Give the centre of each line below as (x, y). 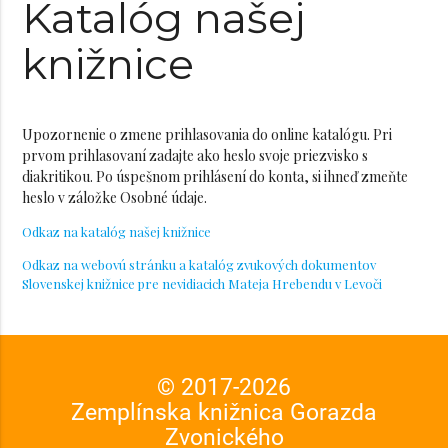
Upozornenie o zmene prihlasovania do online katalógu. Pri (207, 135)
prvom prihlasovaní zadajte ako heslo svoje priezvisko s (195, 156)
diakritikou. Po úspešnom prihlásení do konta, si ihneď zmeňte (215, 177)
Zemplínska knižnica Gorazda (224, 412)
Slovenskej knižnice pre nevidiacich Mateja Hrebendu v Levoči (202, 284)
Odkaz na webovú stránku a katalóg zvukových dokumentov (199, 265)
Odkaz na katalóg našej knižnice (117, 232)
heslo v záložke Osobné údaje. (115, 198)
